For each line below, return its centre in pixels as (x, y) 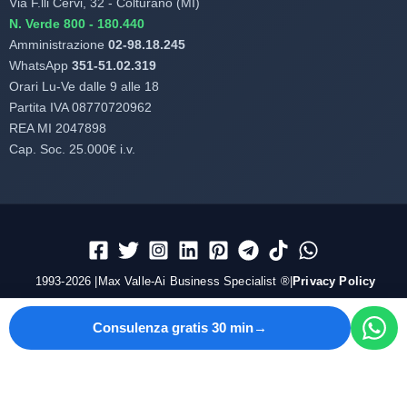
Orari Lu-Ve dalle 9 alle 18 (84, 87)
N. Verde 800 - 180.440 (77, 24)
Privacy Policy (334, 281)
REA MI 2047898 (58, 129)
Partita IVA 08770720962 (80, 108)
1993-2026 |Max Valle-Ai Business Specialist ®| (162, 281)
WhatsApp (40, 66)
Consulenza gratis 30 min (173, 328)
